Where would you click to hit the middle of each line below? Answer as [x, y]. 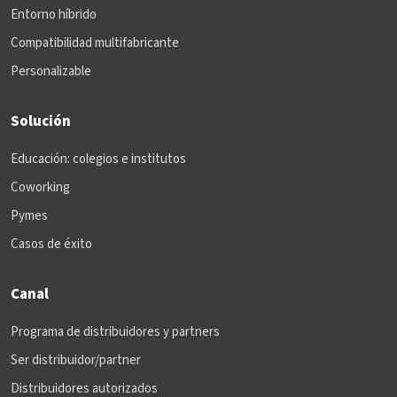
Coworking [40, 188]
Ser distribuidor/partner [76, 361]
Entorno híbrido [54, 15]
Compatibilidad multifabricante [95, 43]
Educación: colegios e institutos [98, 160]
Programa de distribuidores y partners [115, 332]
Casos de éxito [51, 245]
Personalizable [51, 72]
